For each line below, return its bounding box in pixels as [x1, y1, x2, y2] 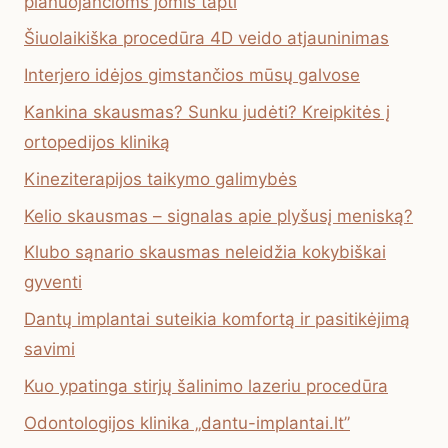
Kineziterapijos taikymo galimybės [24, 168, 297, 189]
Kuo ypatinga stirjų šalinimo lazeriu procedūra [24, 376, 388, 396]
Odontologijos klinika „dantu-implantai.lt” [24, 412, 350, 433]
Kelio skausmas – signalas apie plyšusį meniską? [24, 205, 413, 226]
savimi [24, 339, 75, 360]
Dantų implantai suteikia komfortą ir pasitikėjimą [24, 309, 410, 330]
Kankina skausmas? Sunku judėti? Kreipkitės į [24, 102, 390, 123]
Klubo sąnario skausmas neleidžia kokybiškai [24, 242, 386, 263]
